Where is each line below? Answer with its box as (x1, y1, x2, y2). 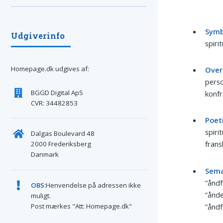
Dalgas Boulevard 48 (30, 129, 95, 138)
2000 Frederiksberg (30, 139, 91, 149)
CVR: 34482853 (30, 98, 78, 108)
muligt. (30, 191, 51, 200)
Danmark (30, 150, 59, 159)
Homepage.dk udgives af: (11, 64, 89, 74)
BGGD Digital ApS (30, 88, 83, 97)
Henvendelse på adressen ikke (45, 180, 141, 190)
